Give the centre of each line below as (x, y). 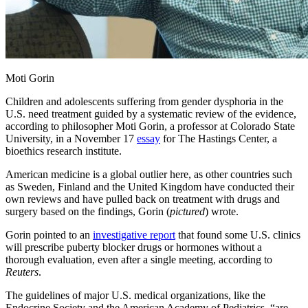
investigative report (134, 235)
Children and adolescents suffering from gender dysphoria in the (144, 102)
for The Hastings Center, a (219, 139)
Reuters (22, 272)
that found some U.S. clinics (238, 235)
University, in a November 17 (71, 139)
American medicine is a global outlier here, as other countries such (149, 175)
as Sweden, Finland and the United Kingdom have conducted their (150, 187)
